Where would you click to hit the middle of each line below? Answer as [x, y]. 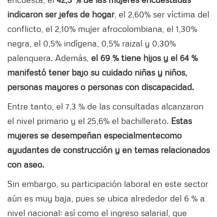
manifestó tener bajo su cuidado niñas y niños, [97, 72]
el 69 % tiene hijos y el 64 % [144, 58]
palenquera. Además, [49, 58]
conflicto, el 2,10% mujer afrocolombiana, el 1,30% [102, 29]
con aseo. [26, 164]
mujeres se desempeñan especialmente [84, 135]
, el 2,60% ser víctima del [162, 14]
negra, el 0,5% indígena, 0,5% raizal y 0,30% [92, 43]
